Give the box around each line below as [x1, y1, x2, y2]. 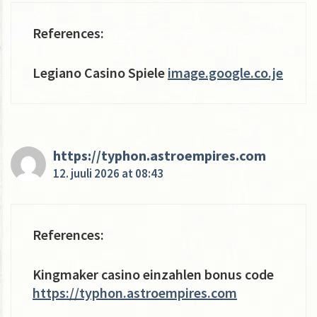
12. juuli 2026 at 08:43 [53, 165, 163, 181]
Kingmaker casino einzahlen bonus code [33, 265, 274, 283]
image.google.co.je [168, 63, 283, 81]
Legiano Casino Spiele [33, 63, 168, 81]
